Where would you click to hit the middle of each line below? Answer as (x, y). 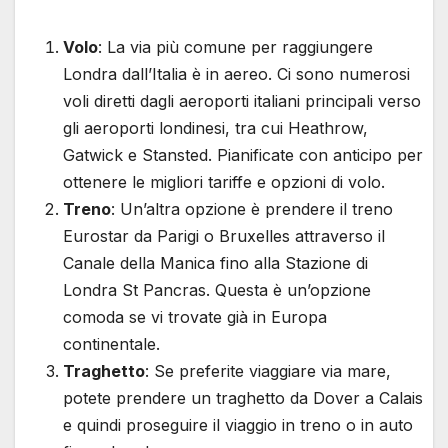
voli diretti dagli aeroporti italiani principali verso (242, 101)
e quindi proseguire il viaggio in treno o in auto (238, 425)
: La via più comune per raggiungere (235, 47)
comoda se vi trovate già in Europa (195, 317)
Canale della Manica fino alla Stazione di (215, 263)
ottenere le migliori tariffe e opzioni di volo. (224, 182)
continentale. (111, 344)
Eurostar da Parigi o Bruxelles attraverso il (224, 236)
